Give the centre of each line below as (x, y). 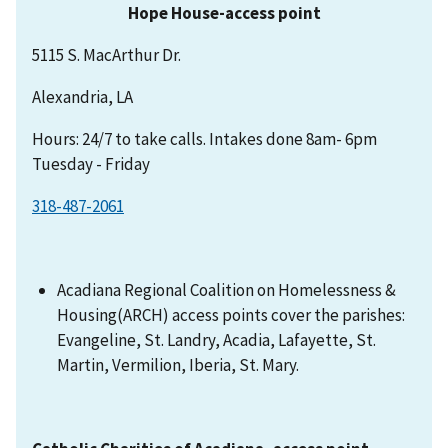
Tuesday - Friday (91, 164)
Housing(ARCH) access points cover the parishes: (231, 314)
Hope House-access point (224, 13)
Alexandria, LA (82, 97)
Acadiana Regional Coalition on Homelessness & (227, 289)
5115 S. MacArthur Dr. (106, 55)
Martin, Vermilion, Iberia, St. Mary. (180, 364)
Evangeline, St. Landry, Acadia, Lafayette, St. (217, 339)
